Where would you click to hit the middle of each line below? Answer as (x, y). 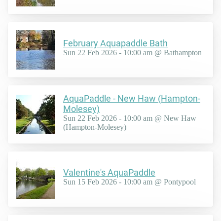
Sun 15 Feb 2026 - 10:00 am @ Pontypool (129, 182)
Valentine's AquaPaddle (109, 173)
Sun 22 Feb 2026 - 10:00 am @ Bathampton (132, 53)
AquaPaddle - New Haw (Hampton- (132, 98)
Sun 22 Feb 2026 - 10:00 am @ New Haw (130, 118)
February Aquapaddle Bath (115, 43)
